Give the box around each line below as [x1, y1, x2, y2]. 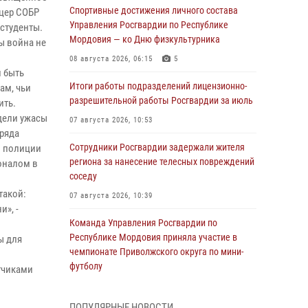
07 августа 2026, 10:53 [69, 115, 153, 124]
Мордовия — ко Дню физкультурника [69, 34, 220, 45]
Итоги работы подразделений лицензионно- [69, 80, 247, 91]
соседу [69, 170, 97, 181]
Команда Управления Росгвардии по [69, 217, 217, 228]
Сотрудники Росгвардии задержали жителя [69, 142, 245, 153]
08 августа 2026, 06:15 [69, 54, 153, 63]
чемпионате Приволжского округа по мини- [69, 246, 243, 257]
